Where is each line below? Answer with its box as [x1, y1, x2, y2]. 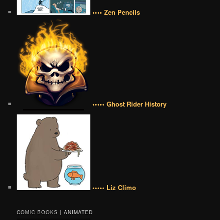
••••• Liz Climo [90, 183, 137, 192]
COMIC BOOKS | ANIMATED [17, 208, 93, 216]
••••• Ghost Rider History [90, 99, 167, 109]
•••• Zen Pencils [90, 7, 140, 17]
